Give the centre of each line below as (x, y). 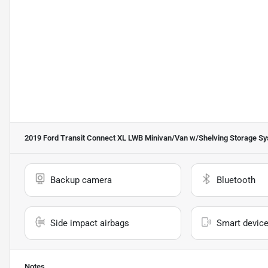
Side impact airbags (90, 223)
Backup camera (81, 180)
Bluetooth (236, 180)
